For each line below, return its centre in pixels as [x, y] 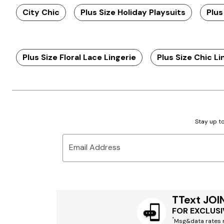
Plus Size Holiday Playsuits [133, 12]
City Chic [41, 12]
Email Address [95, 147]
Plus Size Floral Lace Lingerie [79, 57]
